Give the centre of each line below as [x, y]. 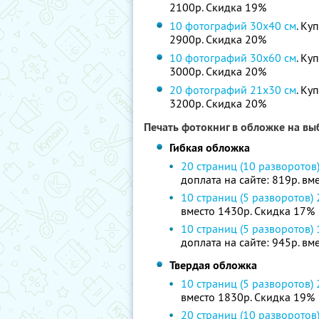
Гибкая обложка [210, 148]
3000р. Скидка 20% [218, 71]
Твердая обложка [214, 265]
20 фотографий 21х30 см [233, 90]
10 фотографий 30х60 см [233, 58]
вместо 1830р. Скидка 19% [248, 297]
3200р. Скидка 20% [218, 103]
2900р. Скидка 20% [218, 39]
